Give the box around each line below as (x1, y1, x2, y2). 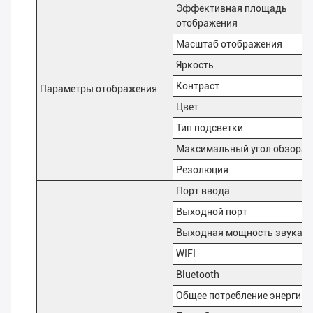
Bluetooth (176, 269, 219, 281)
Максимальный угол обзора (176, 143, 307, 155)
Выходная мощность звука (176, 227, 303, 239)
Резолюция (176, 164, 228, 176)
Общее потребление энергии (176, 290, 307, 302)
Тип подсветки (176, 122, 243, 134)
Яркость (176, 59, 214, 71)
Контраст (176, 80, 219, 92)
